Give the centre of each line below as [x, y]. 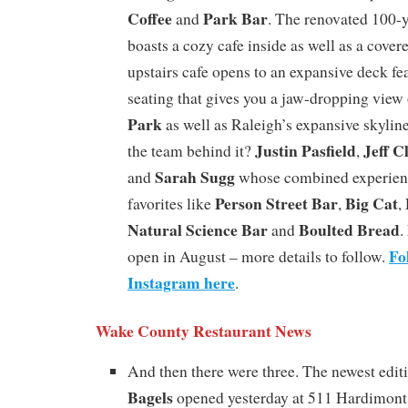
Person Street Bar [276, 203]
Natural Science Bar [198, 229]
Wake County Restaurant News [204, 330]
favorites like [171, 203]
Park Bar [235, 18]
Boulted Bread [349, 229]
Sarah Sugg [195, 176]
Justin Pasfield [306, 150]
